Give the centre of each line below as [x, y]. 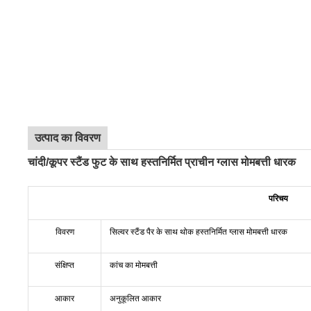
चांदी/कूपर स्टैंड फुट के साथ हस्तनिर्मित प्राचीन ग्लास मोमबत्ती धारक [162, 162]
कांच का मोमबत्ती [134, 265]
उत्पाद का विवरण [68, 138]
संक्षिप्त [65, 265]
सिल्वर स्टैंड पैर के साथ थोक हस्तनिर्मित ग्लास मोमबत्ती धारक [199, 232]
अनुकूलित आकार [135, 299]
